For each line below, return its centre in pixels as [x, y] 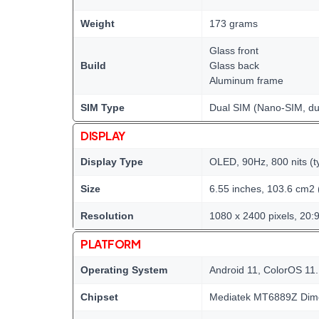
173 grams [234, 23]
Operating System [124, 270]
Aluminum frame [246, 80]
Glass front [234, 51]
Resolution [107, 216]
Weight [98, 23]
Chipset [99, 297]
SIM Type [103, 108]
